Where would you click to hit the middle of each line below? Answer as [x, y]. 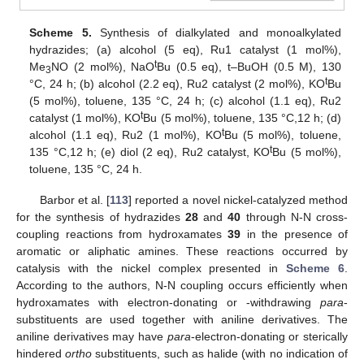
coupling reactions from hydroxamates [122, 234]
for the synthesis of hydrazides [101, 217]
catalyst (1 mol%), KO [85, 117]
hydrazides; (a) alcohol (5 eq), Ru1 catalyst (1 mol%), [185, 49]
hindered [41, 353]
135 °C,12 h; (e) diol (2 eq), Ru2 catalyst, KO [150, 152]
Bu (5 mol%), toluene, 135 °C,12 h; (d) [242, 117]
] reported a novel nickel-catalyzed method [238, 199]
